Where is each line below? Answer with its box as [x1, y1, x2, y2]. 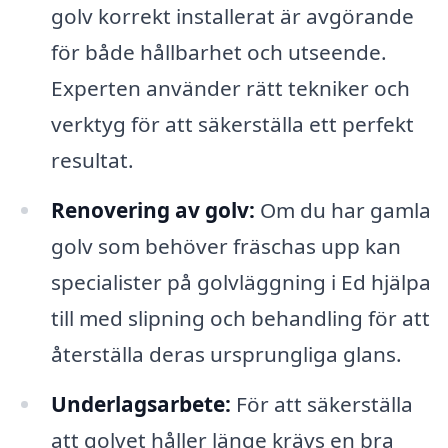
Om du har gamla [254, 195, 431, 224]
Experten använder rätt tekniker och [50, 73, 410, 102]
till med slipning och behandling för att [50, 303, 430, 332]
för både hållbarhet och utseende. [50, 37, 387, 66]
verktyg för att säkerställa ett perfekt [50, 109, 414, 138]
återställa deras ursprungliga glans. [50, 339, 402, 368]
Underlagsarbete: [50, 389, 231, 418]
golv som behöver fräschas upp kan [50, 231, 401, 260]
